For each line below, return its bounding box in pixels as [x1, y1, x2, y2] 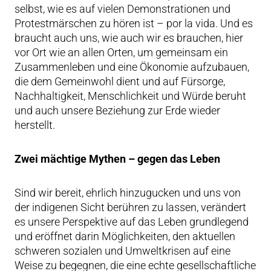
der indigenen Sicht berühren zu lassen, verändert [15, 201, 246, 214]
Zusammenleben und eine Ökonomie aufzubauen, [15, 60, 249, 73]
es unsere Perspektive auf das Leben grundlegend [15, 215, 249, 228]
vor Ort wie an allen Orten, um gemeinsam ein [15, 46, 228, 59]
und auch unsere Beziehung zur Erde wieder [15, 104, 220, 117]
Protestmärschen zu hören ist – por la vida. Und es [15, 17, 253, 30]
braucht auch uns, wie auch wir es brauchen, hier [15, 31, 243, 44]
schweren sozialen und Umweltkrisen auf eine [15, 244, 230, 257]
